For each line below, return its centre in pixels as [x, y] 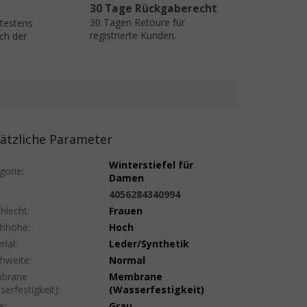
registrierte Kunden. [133, 35]
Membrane [136, 276]
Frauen [126, 210]
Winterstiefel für [151, 164]
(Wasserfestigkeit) [157, 289]
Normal [127, 260]
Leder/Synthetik [149, 243]
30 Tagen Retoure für [137, 22]
